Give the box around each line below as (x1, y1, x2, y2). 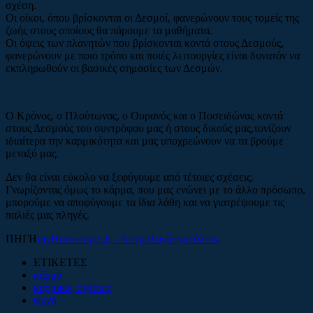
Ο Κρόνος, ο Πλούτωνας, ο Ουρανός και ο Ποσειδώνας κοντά (6, 109, 283, 122)
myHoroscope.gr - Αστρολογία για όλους (37, 232, 220, 245)
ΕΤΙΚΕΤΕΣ (34, 256, 87, 268)
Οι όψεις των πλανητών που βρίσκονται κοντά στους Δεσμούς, (6, 36, 284, 49)
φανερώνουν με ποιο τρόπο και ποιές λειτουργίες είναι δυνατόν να (6, 49, 300, 61)
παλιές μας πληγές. (6, 208, 89, 221)
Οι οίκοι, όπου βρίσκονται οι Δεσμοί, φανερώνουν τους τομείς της (6, 11, 299, 24)
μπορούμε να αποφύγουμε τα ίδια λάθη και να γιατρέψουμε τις (6, 196, 284, 208)
